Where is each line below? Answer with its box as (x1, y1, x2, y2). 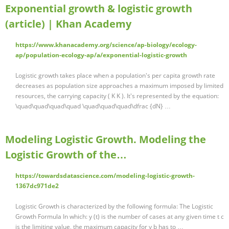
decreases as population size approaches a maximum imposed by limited (15, 81, 223, 90)
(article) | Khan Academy (5, 17, 131, 31)
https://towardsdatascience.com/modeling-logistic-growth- (15, 171, 195, 180)
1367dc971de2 (15, 181, 59, 191)
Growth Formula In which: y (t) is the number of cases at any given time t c (15, 212, 224, 221)
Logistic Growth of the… (5, 148, 127, 162)
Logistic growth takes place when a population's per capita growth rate (15, 71, 215, 80)
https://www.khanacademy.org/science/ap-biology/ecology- (15, 40, 197, 50)
